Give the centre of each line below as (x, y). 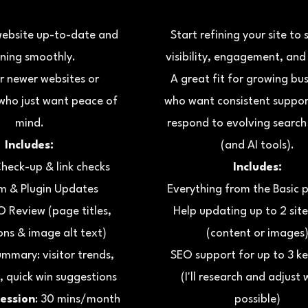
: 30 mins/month (77, 299)
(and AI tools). (257, 145)
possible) (257, 299)
